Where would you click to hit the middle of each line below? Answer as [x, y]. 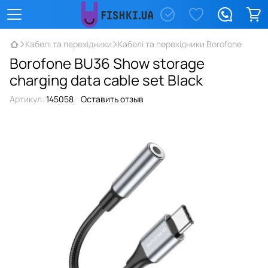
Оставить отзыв [112, 99]
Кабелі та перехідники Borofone [180, 44]
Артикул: [27, 99]
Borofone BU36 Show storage [107, 63]
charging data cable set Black [106, 80]
